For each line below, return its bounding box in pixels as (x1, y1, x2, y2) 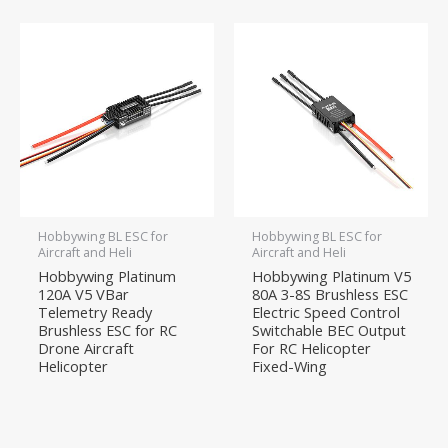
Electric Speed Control (251, 301, 400, 322)
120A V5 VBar (37, 283, 129, 304)
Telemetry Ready (37, 301, 152, 322)
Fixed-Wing (251, 355, 327, 376)
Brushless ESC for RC (37, 319, 177, 340)
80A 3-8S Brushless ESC (251, 283, 408, 304)
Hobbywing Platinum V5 (251, 265, 411, 286)
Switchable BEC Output (251, 319, 406, 340)
